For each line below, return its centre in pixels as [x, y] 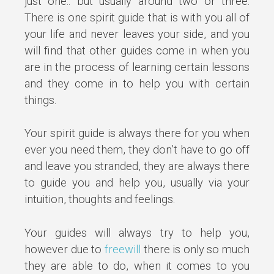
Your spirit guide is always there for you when [137, 133]
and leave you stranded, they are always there [137, 166]
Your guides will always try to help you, [137, 232]
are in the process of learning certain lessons [137, 67]
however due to [65, 249]
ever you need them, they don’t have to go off [137, 150]
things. [40, 100]
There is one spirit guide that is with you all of [137, 17]
